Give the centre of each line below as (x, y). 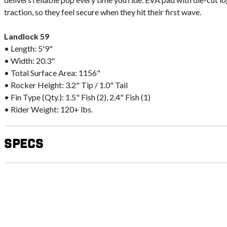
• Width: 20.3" (29, 60)
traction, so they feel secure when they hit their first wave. (103, 12)
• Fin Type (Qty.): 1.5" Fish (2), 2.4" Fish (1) (77, 97)
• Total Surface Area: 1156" (52, 72)
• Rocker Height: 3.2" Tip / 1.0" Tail (66, 85)
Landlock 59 (27, 36)
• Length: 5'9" (28, 48)
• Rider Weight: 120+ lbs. (48, 109)
